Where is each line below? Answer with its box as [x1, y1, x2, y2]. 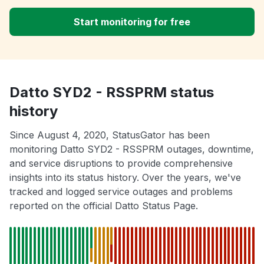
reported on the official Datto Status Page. [9, 200, 198, 212]
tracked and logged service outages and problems [9, 186, 233, 198]
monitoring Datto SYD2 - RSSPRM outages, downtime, [9, 143, 254, 156]
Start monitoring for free [74, 16, 190, 28]
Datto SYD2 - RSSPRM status [9, 84, 214, 101]
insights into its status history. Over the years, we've [9, 171, 241, 184]
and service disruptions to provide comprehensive [9, 157, 233, 170]
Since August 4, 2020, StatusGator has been [9, 129, 210, 141]
